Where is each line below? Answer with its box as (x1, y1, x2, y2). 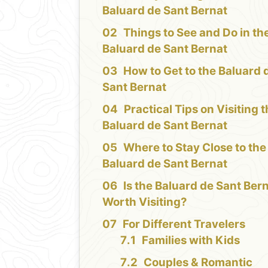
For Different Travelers (123, 217, 246, 231)
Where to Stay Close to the (123, 140, 267, 154)
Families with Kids (142, 233, 240, 247)
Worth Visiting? (102, 194, 188, 209)
